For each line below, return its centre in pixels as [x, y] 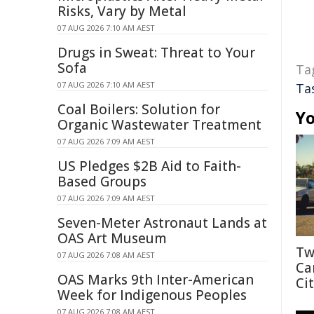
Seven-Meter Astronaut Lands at [162, 223]
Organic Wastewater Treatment [159, 125]
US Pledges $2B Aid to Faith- [149, 166]
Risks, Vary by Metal [122, 11]
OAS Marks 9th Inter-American [156, 280]
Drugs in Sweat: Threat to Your [156, 53]
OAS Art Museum [112, 238]
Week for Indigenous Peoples [152, 295]
